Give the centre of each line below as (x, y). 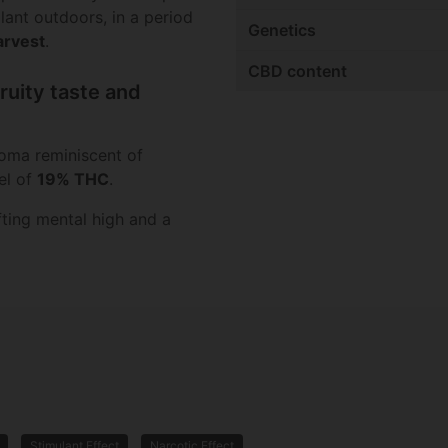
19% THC (73, 179)
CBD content (297, 71)
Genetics (282, 30)
